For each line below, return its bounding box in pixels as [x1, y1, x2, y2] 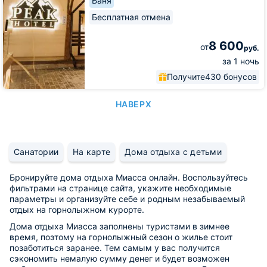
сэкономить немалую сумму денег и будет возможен [10, 253, 229, 263]
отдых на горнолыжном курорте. [10, 204, 144, 215]
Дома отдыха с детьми [125, 146, 222, 157]
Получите [167, 71, 205, 82]
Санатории [14, 146, 59, 157]
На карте [73, 146, 111, 157]
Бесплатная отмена [92, 11, 170, 22]
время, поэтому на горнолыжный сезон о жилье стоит [10, 231, 232, 242]
